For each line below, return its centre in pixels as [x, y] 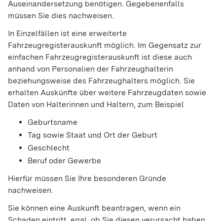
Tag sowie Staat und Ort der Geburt [92, 135]
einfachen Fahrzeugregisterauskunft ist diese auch [100, 57]
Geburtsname [53, 122]
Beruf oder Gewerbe [64, 161]
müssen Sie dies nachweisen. [61, 16]
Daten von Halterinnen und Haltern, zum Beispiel [96, 105]
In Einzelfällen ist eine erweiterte [67, 34]
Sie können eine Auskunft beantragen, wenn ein [94, 208]
